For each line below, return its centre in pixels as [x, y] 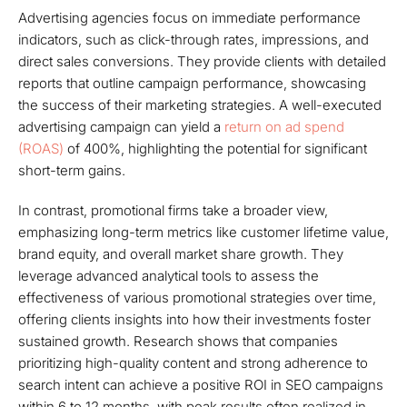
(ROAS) [41, 149]
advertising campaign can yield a [121, 127]
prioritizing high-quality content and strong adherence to [193, 363]
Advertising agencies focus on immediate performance [189, 18]
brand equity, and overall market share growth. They [181, 254]
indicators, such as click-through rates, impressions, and [194, 40]
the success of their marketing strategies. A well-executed [200, 105]
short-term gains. [72, 170]
